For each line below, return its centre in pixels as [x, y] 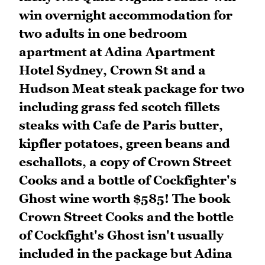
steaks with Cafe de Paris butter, [121, 125]
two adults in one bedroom [103, 34]
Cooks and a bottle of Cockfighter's [128, 180]
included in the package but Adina [126, 254]
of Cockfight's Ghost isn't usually [121, 235]
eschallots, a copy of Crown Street [125, 162]
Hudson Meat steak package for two [132, 89]
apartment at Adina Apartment [117, 52]
